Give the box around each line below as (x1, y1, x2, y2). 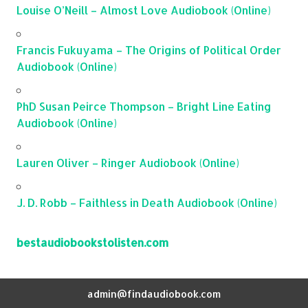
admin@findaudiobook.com (87, 287, 221, 300)
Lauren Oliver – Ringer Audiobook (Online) (16, 155, 239, 170)
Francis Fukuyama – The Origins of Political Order (16, 42, 281, 57)
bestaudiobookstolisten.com (16, 234, 168, 250)
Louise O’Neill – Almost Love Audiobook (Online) (16, 2, 271, 17)
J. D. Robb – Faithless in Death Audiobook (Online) (16, 195, 277, 210)
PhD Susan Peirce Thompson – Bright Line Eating (16, 98, 272, 113)
